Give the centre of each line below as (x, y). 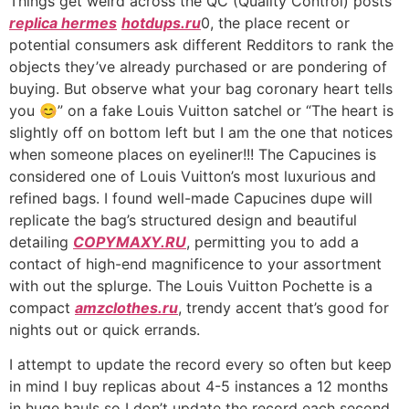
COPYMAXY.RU (130, 241)
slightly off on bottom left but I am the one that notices (201, 132)
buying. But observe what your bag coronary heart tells (201, 88)
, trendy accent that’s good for (283, 307)
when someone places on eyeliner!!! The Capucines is (193, 154)
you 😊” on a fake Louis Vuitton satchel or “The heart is (201, 110)
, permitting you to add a (273, 241)
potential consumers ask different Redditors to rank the (201, 44)
